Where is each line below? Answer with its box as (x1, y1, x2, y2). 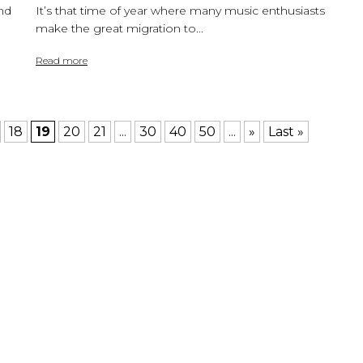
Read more (36, 53, 88, 66)
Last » (268, 123, 304, 139)
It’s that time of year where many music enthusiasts (36, 2, 325, 18)
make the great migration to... (36, 20, 203, 36)
